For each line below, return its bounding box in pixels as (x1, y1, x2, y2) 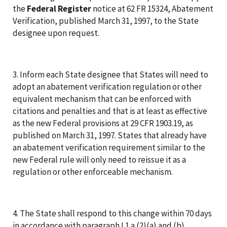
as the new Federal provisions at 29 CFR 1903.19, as (13, 117, 193, 129)
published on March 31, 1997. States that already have (13, 129, 207, 141)
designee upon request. (13, 27, 99, 39)
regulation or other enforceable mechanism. (13, 166, 173, 177)
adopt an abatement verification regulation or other (13, 81, 202, 92)
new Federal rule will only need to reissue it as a (13, 154, 186, 165)
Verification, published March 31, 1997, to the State (13, 15, 199, 26)
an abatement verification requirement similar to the (13, 141, 205, 153)
